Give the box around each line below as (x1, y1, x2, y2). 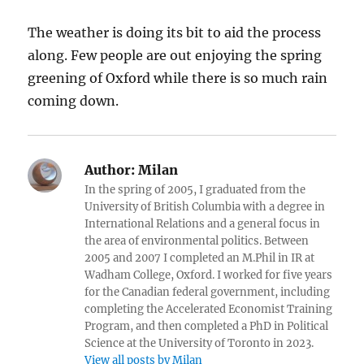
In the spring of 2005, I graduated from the (84, 183, 306, 197)
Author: (84, 162, 136, 179)
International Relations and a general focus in (84, 217, 321, 232)
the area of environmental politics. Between (84, 234, 310, 249)
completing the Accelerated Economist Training (84, 302, 333, 317)
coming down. (28, 93, 119, 110)
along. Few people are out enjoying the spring (28, 47, 323, 64)
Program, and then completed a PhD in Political (84, 319, 329, 334)
